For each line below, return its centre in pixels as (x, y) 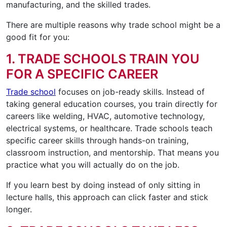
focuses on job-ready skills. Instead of (130, 92)
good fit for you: (38, 37)
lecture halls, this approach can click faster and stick (107, 197)
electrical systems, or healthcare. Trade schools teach (109, 128)
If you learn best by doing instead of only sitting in (103, 185)
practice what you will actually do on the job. (93, 165)
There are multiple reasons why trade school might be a (113, 25)
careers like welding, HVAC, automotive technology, (105, 116)
